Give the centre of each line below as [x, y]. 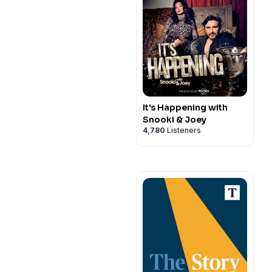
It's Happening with [185, 107]
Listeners [183, 130]
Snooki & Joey [175, 120]
